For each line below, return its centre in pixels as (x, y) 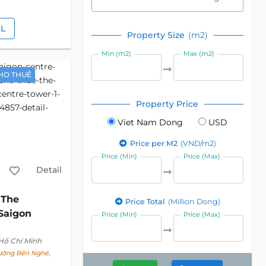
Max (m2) (199, 53)
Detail (49, 170)
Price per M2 (154, 143)
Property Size (157, 35)
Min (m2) (117, 53)
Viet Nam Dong (150, 122)
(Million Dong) (194, 202)
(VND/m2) (198, 143)
